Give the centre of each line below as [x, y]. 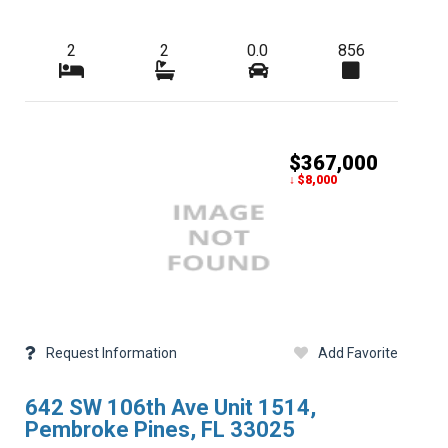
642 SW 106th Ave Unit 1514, [170, 408]
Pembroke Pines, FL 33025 [159, 430]
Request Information [111, 353]
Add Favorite [357, 353]
